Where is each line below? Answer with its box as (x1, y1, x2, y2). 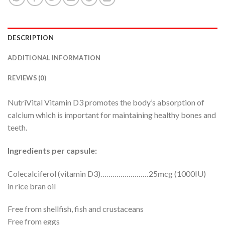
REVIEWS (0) (8, 74, 46, 82)
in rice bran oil (8, 181, 56, 191)
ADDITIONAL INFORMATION (8, 54, 101, 62)
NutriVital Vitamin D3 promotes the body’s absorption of (8, 97, 204, 107)
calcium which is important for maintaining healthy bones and (8, 110, 216, 120)
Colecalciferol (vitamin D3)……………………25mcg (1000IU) (8, 168, 206, 178)
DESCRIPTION (8, 34, 54, 42)
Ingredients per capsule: (8, 145, 97, 155)
